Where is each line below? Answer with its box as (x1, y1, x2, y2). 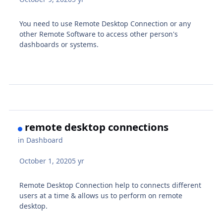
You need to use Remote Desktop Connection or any (19, 19, 191, 29)
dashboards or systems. (19, 40, 99, 50)
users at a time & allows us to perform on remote (19, 190, 183, 200)
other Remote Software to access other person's (19, 29, 178, 39)
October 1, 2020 (19, 156, 72, 166)
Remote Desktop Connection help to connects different (19, 180, 202, 190)
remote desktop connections (25, 119, 169, 134)
